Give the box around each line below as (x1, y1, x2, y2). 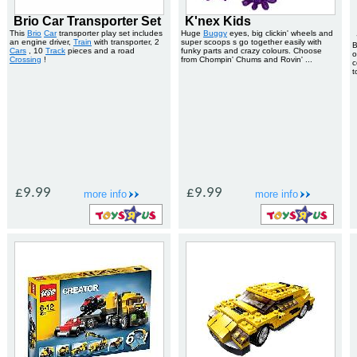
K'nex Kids (185, 14, 251, 28)
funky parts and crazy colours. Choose (181, 46, 322, 55)
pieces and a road (65, 46, 135, 55)
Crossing (10, 55, 41, 64)
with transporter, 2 (92, 37, 159, 46)
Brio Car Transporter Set (14, 14, 161, 28)
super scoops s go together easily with (181, 37, 322, 46)
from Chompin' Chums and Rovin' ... (181, 55, 312, 64)
